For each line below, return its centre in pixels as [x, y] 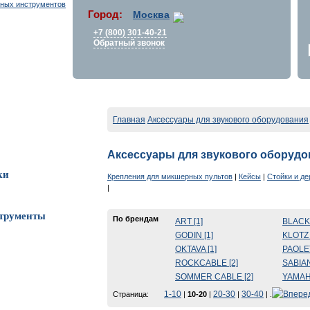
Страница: [132, 294]
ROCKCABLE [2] [207, 263]
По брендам [136, 218]
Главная [129, 120]
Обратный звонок [129, 43]
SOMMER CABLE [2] [214, 276]
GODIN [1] [194, 235]
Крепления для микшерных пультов [170, 176]
